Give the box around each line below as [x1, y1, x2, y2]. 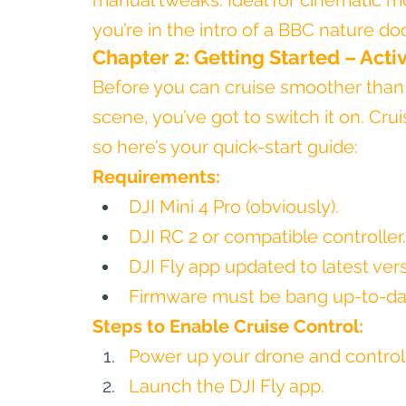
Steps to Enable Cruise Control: [92, 315, 363, 337]
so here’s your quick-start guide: [92, 136, 358, 158]
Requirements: [92, 166, 220, 188]
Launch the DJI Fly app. [129, 375, 324, 397]
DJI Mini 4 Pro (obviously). [129, 196, 339, 217]
